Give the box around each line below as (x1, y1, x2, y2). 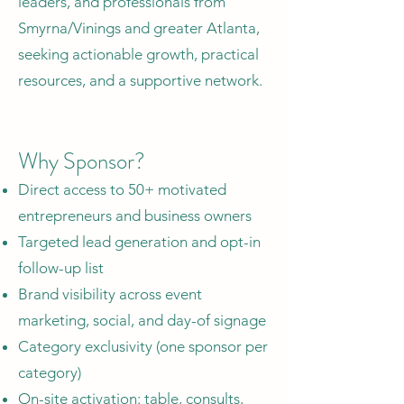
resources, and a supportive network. (18, 70, 262, 89)
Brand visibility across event (18, 284, 202, 303)
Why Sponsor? (18, 144, 145, 178)
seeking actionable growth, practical (18, 44, 259, 63)
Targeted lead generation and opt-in (18, 232, 261, 251)
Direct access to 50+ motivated (18, 179, 226, 198)
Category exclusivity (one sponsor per (18, 336, 268, 355)
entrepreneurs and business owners (18, 206, 252, 225)
